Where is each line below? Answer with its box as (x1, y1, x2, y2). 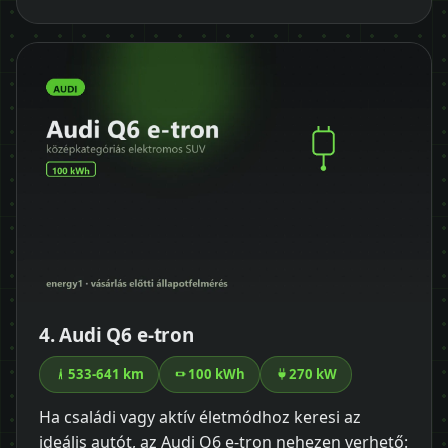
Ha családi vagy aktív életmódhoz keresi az (39, 405, 361, 428)
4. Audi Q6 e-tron (39, 321, 194, 348)
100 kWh (188, 364, 245, 383)
